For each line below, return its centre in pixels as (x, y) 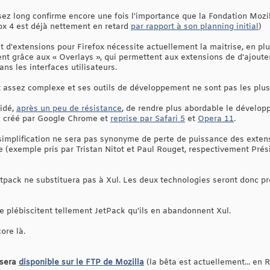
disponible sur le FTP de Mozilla (81, 263)
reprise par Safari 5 (148, 119)
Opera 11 (216, 119)
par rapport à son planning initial (195, 27)
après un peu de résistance (69, 109)
